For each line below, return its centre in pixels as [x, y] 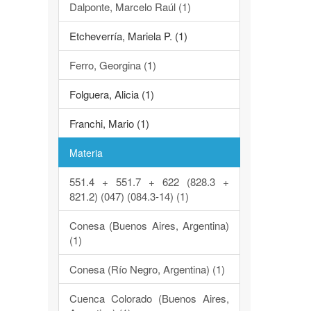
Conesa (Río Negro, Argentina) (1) [147, 269]
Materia [86, 153]
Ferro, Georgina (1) [112, 65]
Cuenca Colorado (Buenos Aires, [149, 298]
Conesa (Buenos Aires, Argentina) [149, 225]
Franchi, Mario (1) [109, 123]
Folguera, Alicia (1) [111, 94]
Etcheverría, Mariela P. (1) [128, 36]
